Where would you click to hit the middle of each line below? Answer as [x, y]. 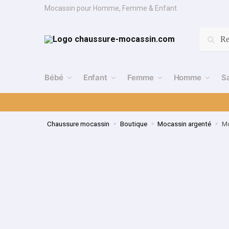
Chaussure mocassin [78, 123]
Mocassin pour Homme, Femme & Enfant [111, 8]
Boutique [133, 123]
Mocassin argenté [185, 123]
